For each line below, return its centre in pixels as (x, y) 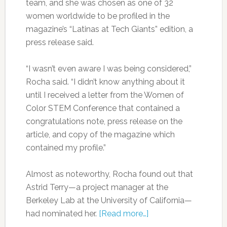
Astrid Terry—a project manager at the (97, 187)
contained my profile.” (66, 148)
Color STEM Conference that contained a (103, 108)
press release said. (60, 42)
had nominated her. (62, 214)
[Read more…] (123, 214)
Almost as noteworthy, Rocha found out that (109, 174)
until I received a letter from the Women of (105, 95)
